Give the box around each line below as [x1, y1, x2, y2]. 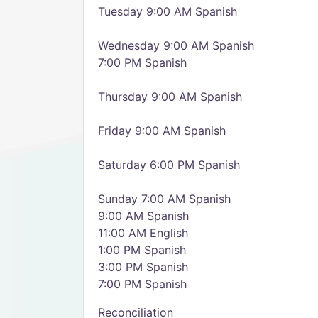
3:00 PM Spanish [98, 260, 188, 274]
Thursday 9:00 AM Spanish [98, 89, 242, 104]
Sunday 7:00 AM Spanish [98, 192, 231, 206]
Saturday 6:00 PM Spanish [98, 158, 240, 172]
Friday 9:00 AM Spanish [98, 124, 226, 138]
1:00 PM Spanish [98, 243, 186, 257]
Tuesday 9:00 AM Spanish [98, 4, 237, 18]
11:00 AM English [98, 226, 188, 240]
